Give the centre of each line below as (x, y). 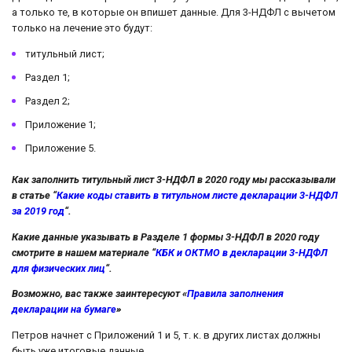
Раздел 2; (48, 101)
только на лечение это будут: (82, 27)
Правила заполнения (235, 294)
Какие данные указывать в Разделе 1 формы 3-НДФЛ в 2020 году (165, 236)
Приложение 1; (60, 124)
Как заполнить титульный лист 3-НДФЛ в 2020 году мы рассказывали (174, 179)
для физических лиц (59, 268)
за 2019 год (38, 211)
